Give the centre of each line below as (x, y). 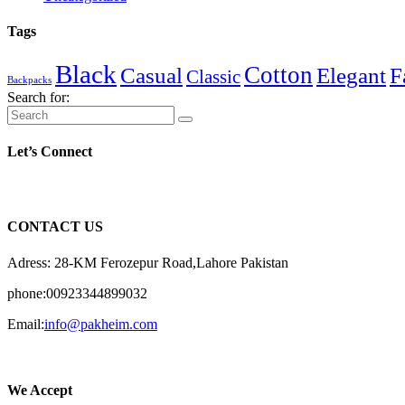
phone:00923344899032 (77, 293)
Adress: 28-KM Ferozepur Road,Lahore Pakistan (148, 262)
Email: (26, 324)
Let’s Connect (50, 151)
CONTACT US (55, 227)
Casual (151, 75)
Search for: (38, 97)
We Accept (40, 390)
